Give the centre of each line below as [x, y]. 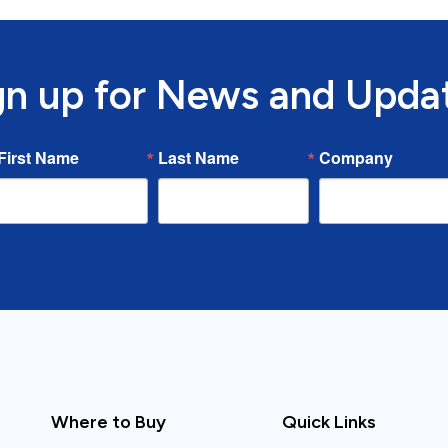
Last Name [198, 157]
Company [355, 157]
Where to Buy [108, 422]
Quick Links [328, 422]
